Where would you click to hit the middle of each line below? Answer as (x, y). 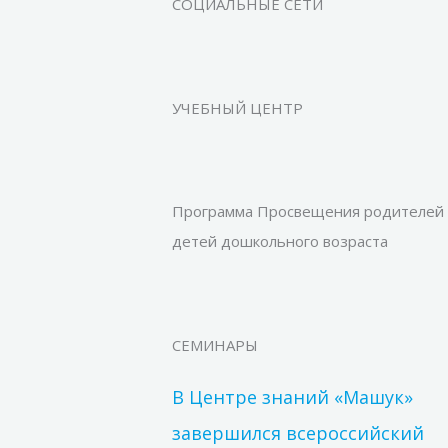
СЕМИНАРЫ (215, 344)
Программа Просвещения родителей (308, 211)
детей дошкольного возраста (280, 241)
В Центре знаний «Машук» (292, 396)
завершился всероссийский (298, 432)
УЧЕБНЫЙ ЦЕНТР (237, 107)
